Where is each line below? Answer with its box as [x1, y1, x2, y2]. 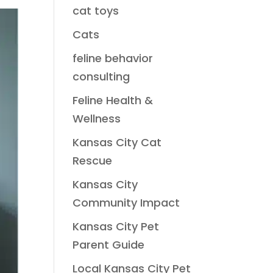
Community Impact [73, 195, 180, 210]
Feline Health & [73, 93, 154, 108]
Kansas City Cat [73, 135, 162, 150]
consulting [73, 69, 130, 84]
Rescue [73, 153, 113, 168]
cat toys [73, 3, 119, 18]
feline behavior [73, 51, 154, 66]
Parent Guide [73, 237, 145, 252]
